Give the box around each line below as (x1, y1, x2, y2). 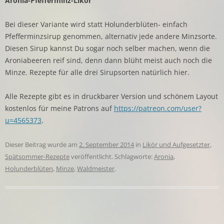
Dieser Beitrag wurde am (5, 139, 79, 149)
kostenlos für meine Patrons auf (5, 103, 114, 113)
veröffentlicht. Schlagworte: (69, 151, 154, 161)
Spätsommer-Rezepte (5, 151, 69, 161)
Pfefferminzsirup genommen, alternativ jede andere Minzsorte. (5, 31, 217, 41)
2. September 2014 (79, 139, 134, 149)
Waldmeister (77, 163, 114, 173)
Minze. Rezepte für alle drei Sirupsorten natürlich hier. (5, 67, 189, 77)
